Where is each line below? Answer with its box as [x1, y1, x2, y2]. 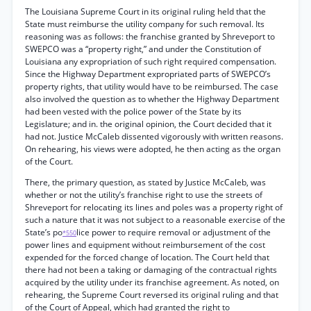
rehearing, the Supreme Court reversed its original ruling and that [25, 289, 278, 301]
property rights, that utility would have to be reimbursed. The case [25, 81, 278, 92]
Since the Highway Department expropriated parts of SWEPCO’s [25, 68, 271, 80]
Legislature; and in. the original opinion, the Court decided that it [25, 118, 271, 130]
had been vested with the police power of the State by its [25, 106, 242, 117]
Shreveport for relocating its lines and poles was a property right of [25, 201, 283, 213]
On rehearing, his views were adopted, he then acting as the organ [25, 143, 280, 155]
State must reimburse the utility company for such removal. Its [25, 18, 264, 30]
